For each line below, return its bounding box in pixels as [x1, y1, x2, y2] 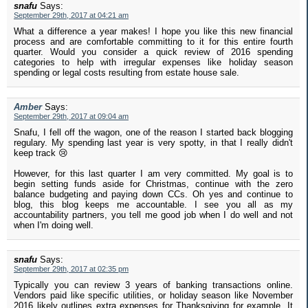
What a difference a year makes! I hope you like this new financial [14, 26, 293, 37]
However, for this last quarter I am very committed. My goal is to [14, 168, 293, 179]
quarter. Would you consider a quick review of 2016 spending [14, 47, 293, 58]
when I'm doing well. [14, 220, 93, 231]
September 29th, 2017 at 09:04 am [14, 112, 129, 121]
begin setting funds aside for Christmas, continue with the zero [14, 179, 293, 190]
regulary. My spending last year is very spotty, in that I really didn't [14, 137, 293, 148]
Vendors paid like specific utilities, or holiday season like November [14, 290, 293, 301]
